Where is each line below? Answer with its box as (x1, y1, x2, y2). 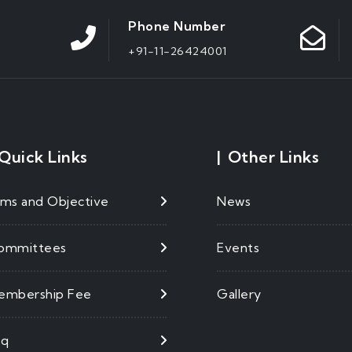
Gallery (217, 285, 262, 302)
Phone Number (128, 17, 226, 34)
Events (217, 239, 259, 255)
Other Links (227, 147, 319, 167)
